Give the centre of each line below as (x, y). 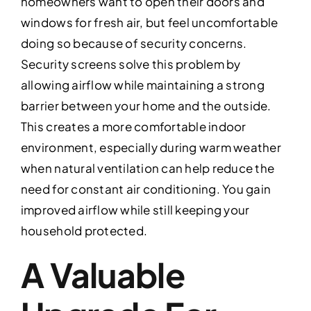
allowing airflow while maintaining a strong (142, 85)
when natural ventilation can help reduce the (148, 168)
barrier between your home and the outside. (146, 106)
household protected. (84, 231)
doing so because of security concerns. (134, 43)
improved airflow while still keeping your (135, 210)
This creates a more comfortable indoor (133, 127)
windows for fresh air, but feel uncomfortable (149, 23)
